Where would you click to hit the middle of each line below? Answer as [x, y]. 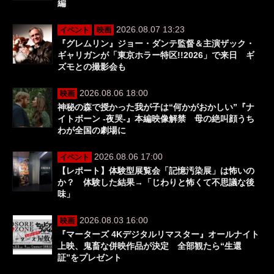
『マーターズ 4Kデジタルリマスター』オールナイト [158, 235]
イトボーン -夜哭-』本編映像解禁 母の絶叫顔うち [156, 119]
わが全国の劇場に [92, 131]
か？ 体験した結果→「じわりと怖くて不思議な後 [156, 183]
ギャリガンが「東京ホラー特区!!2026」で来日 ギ [156, 55]
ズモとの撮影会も [92, 67]
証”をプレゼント [90, 258]
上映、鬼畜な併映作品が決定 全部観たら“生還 [150, 246]
